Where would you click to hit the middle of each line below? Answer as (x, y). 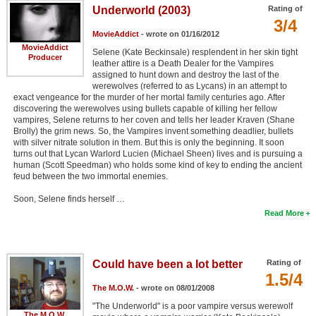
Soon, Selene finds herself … (69, 199)
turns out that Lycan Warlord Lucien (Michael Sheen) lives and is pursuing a (158, 153)
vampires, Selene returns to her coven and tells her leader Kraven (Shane (154, 120)
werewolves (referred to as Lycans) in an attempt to (189, 86)
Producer (45, 57)
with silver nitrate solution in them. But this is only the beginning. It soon (148, 142)
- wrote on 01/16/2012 (179, 34)
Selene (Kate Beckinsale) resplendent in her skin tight (195, 52)
